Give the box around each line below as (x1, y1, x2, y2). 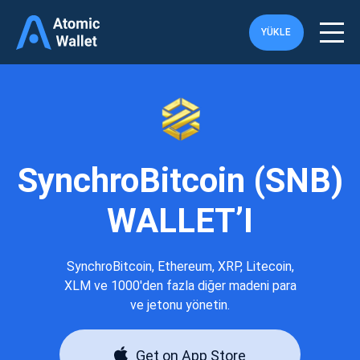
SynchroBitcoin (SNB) (17, 161, 343, 200)
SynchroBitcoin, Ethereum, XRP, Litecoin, (66, 259, 294, 274)
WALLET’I (107, 201, 253, 240)
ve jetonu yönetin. (130, 297, 230, 313)
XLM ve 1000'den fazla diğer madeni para (63, 278, 297, 293)
